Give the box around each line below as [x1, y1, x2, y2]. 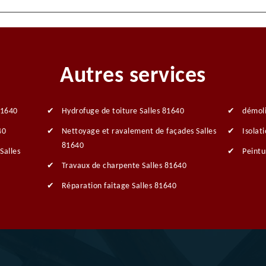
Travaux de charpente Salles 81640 [61, 161, 187, 170]
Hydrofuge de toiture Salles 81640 [61, 106, 185, 116]
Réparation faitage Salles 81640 [61, 181, 177, 191]
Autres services [60, 64, 206, 88]
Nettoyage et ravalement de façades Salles [61, 126, 217, 136]
